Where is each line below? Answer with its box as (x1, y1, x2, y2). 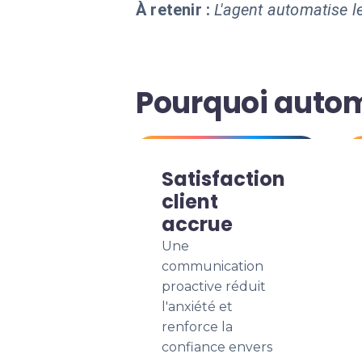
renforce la (162, 319, 233, 335)
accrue (162, 211, 233, 238)
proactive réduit (162, 279, 266, 294)
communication (162, 259, 263, 274)
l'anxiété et (162, 299, 233, 314)
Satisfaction (162, 166, 285, 192)
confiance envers (162, 339, 272, 355)
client (162, 188, 218, 215)
